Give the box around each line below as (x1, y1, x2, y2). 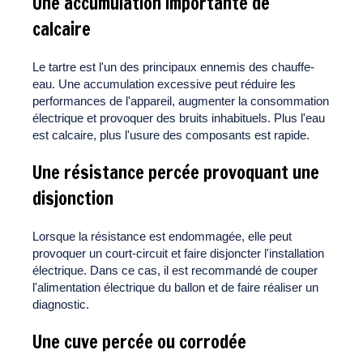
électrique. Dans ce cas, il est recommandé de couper (32, 263, 318, 278)
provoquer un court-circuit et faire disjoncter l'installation (32, 246, 324, 261)
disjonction (32, 186, 113, 211)
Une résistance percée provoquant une (32, 160, 319, 186)
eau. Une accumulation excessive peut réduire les (32, 77, 296, 92)
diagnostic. (32, 297, 89, 312)
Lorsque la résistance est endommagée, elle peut (32, 229, 292, 244)
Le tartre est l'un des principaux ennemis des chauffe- (32, 60, 314, 75)
